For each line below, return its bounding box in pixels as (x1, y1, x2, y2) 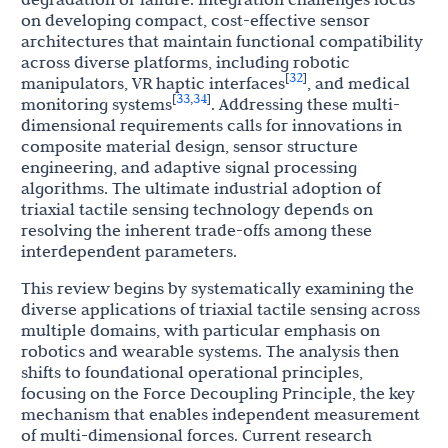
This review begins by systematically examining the (21, 278, 414, 299)
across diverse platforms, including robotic (21, 52, 350, 73)
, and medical (307, 73, 410, 94)
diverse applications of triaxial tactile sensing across (21, 299, 420, 320)
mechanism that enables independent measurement (21, 404, 420, 425)
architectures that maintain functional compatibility (21, 31, 423, 52)
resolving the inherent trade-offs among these (21, 220, 372, 241)
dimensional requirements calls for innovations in (21, 115, 402, 136)
